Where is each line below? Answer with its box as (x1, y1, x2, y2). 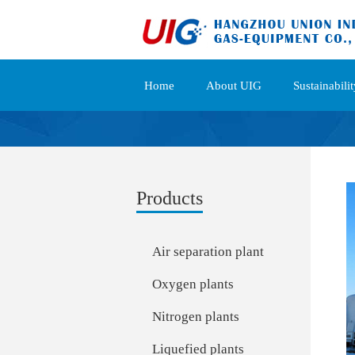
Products (136, 188, 203, 208)
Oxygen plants (152, 277, 234, 292)
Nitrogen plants (152, 309, 239, 324)
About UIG (206, 79, 261, 92)
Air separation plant (152, 244, 264, 259)
